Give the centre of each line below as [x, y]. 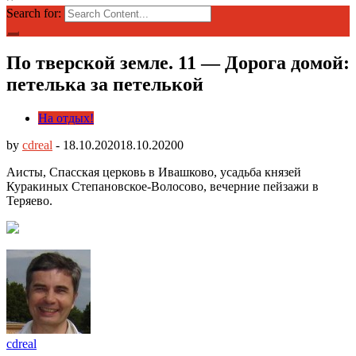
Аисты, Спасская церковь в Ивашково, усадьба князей [154, 172]
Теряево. [29, 200]
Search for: [34, 13]
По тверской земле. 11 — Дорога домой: [178, 62]
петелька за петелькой [105, 84]
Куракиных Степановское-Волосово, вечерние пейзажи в [163, 186]
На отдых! [66, 118]
